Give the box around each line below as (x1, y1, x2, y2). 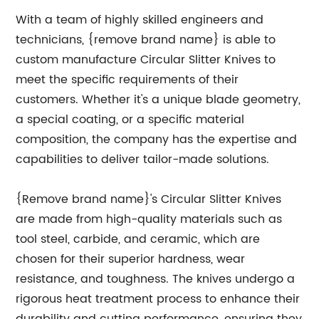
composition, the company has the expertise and (16, 130, 298, 149)
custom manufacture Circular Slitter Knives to (16, 51, 276, 69)
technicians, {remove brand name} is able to (16, 31, 276, 49)
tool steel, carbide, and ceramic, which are (16, 230, 261, 249)
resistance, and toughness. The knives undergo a (16, 270, 296, 288)
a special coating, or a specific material (16, 110, 245, 129)
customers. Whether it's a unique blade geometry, (16, 90, 301, 109)
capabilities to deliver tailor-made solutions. (16, 150, 270, 169)
